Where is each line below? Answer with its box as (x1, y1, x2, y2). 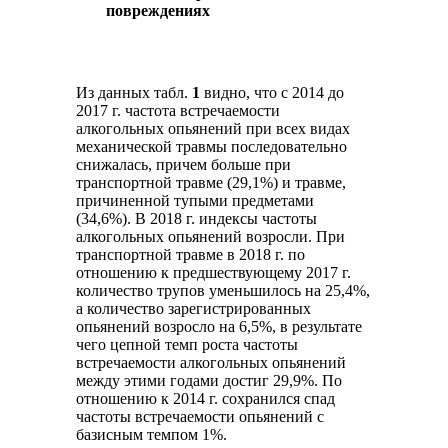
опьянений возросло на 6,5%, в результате (76, 318, 363, 336)
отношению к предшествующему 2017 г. (76, 264, 352, 282)
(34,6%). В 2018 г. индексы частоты (76, 210, 318, 228)
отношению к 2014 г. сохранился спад (76, 390, 336, 408)
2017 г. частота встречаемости (76, 102, 281, 120)
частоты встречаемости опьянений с (76, 408, 325, 426)
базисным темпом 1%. (76, 426, 228, 444)
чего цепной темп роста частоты (76, 336, 299, 354)
